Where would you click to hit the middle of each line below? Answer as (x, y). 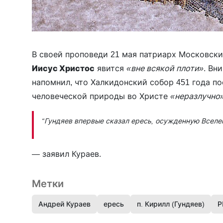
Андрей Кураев (64, 204)
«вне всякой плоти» (165, 68)
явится (111, 68)
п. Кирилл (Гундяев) (171, 204)
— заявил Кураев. (66, 154)
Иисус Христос (63, 68)
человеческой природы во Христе (101, 96)
